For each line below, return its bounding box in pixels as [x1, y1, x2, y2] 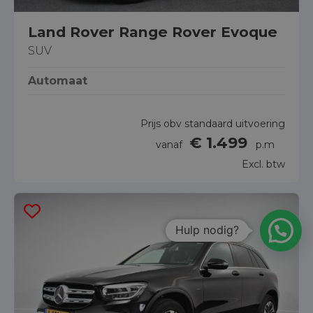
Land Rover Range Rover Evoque [28, 23, 277, 41]
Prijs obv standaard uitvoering [140, 117, 285, 131]
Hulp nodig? [175, 223, 239, 237]
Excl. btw [242, 158, 285, 171]
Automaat [28, 74, 87, 88]
